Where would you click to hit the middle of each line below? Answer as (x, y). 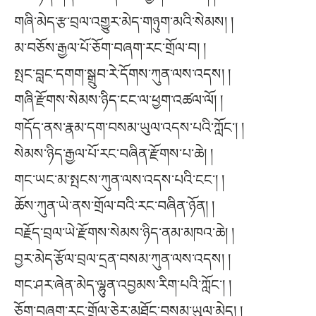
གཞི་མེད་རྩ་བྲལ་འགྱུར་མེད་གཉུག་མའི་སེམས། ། (124, 22)
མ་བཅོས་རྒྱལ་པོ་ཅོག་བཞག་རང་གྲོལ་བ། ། (110, 48)
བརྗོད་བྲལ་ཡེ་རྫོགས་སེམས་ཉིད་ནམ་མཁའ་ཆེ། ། (124, 232)
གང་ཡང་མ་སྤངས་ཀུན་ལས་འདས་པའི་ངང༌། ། (119, 180)
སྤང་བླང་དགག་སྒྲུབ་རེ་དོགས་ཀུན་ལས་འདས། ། (122, 74)
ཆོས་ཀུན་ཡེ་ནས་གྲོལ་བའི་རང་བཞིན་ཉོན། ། (114, 206)
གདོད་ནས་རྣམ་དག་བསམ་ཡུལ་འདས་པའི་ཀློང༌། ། (129, 127)
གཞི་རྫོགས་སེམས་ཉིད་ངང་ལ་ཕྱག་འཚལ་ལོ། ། (119, 101)
